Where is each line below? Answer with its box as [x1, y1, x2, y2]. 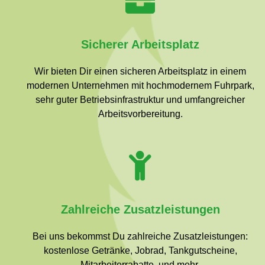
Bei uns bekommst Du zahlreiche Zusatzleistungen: [33, 231, 248, 241]
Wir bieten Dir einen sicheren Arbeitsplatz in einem [34, 66, 247, 76]
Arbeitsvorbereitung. [98, 109, 183, 119]
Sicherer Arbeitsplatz [81, 38, 200, 51]
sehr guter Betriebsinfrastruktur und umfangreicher [35, 95, 245, 105]
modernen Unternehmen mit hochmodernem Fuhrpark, [26, 80, 254, 91]
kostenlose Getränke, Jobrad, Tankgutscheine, [43, 245, 237, 256]
